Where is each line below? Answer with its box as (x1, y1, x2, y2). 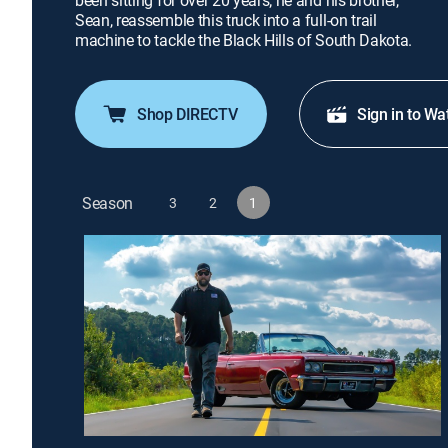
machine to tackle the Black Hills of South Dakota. (75, 29, 412, 51)
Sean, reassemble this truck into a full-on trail (75, 9, 377, 31)
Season (82, 191, 134, 214)
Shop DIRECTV (137, 103, 238, 125)
